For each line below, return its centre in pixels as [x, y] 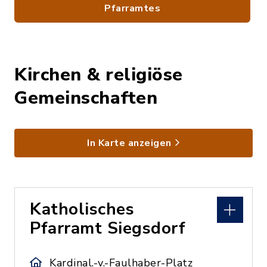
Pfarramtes [132, 8]
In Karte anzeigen [129, 143]
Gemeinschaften [86, 98]
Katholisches [82, 209]
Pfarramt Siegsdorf [108, 228]
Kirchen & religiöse [99, 74]
